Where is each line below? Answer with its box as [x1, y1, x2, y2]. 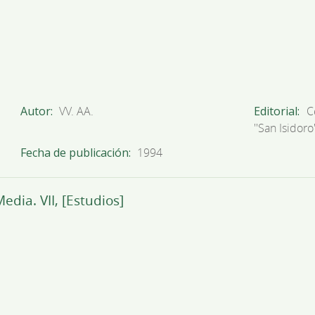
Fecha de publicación [20, 145, 129, 161]
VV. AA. [59, 103, 94, 120]
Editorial [253, 103, 297, 120]
